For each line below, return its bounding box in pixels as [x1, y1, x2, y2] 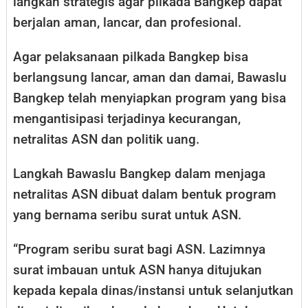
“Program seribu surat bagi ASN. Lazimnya [13, 241, 265, 258]
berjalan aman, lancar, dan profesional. [13, 14, 241, 31]
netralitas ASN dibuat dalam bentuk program [13, 186, 276, 203]
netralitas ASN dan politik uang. [13, 131, 199, 148]
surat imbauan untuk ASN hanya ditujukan [13, 262, 262, 278]
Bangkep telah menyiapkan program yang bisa [13, 90, 286, 107]
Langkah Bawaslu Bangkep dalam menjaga [13, 166, 265, 182]
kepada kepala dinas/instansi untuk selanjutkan [13, 283, 294, 299]
